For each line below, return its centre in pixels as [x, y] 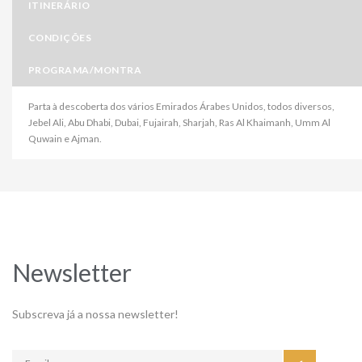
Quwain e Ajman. [65, 138]
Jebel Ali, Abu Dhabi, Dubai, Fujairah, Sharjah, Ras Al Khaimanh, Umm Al [179, 122]
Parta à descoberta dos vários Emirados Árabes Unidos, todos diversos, [181, 106]
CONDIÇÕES [60, 37]
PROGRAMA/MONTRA [85, 69]
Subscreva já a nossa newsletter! [95, 314]
